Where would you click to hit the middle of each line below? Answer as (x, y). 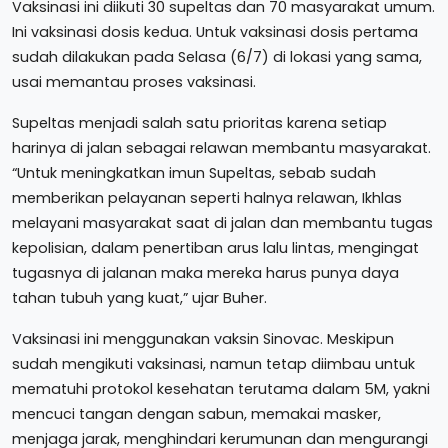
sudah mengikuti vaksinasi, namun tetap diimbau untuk (213, 364)
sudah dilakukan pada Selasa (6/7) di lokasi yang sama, (217, 57)
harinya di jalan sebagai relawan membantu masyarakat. (221, 148)
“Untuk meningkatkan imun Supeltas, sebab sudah (194, 173)
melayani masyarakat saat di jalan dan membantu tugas (222, 223)
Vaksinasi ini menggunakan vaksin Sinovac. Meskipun (203, 339)
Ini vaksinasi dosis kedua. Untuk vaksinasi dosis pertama (215, 32)
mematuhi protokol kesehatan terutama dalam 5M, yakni (221, 389)
